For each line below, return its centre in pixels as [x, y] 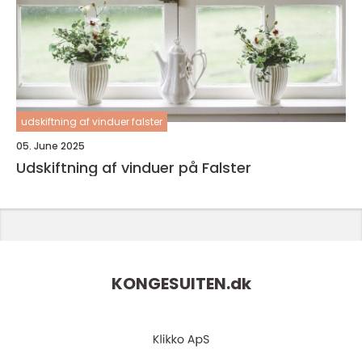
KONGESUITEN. [170, 284]
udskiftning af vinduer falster [92, 122]
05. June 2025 [51, 146]
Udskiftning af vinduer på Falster [134, 168]
